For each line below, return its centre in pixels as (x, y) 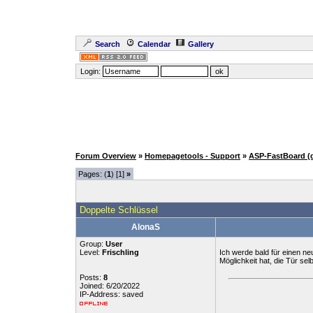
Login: (90, 71)
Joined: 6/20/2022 (110, 286)
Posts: (92, 277)
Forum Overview (106, 156)
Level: (91, 252)
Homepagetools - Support (192, 156)
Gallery (201, 44)
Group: (93, 244)
